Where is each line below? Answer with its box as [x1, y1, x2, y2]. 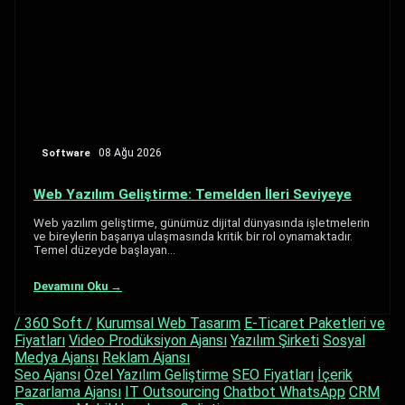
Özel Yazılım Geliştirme [84, 366, 229, 384]
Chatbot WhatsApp [223, 383, 345, 401]
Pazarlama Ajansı [14, 383, 121, 401]
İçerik [317, 366, 353, 384]
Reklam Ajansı [102, 349, 190, 367]
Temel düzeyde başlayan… [33, 242, 175, 257]
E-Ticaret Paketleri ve [244, 315, 385, 333]
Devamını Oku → [33, 279, 122, 294]
